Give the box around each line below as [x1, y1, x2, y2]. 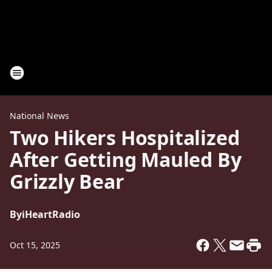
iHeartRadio [22, 208, 80, 221]
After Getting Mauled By [10, 146, 242, 172]
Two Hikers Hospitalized [10, 124, 240, 151]
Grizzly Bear [10, 168, 124, 194]
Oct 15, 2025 [10, 239, 60, 251]
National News [10, 110, 69, 121]
